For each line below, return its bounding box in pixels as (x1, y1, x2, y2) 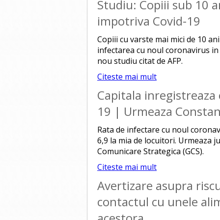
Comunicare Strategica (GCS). (97, 146, 204, 157)
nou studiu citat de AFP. (97, 55, 183, 66)
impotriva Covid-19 (97, 13, 200, 29)
